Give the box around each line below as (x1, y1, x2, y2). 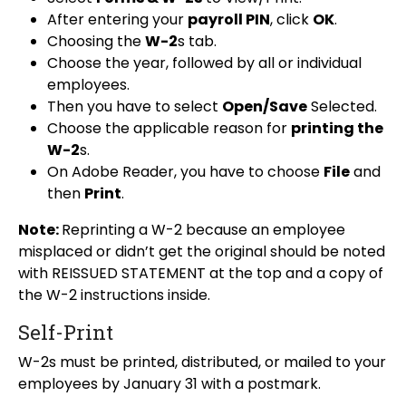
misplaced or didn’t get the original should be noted (18, 241, 385, 263)
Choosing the (47, 31, 145, 53)
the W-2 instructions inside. (18, 285, 210, 306)
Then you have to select (47, 96, 222, 118)
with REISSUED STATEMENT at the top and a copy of (18, 263, 383, 285)
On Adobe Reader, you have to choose (47, 161, 324, 183)
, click (270, 9, 313, 31)
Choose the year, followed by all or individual (47, 53, 362, 74)
